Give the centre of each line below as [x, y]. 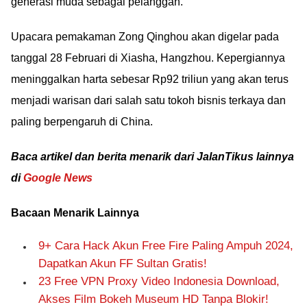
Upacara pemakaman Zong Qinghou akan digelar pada [145, 37]
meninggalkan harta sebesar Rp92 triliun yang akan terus [150, 79]
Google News [58, 178]
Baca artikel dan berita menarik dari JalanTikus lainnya [152, 157]
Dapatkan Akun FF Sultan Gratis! [123, 263]
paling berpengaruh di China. [82, 122]
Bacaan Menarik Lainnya [75, 213]
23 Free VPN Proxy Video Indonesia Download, [159, 281]
